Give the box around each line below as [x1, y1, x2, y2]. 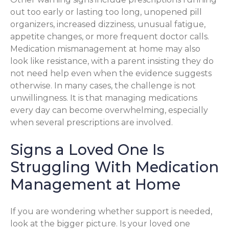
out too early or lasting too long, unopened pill [10, 7, 202, 17]
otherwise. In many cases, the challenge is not [10, 80, 196, 90]
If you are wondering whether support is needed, [10, 206, 212, 216]
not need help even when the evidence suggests [10, 68, 212, 78]
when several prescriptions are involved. [10, 117, 173, 127]
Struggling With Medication [10, 157, 219, 176]
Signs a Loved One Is [10, 140, 165, 158]
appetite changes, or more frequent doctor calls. [10, 31, 209, 41]
